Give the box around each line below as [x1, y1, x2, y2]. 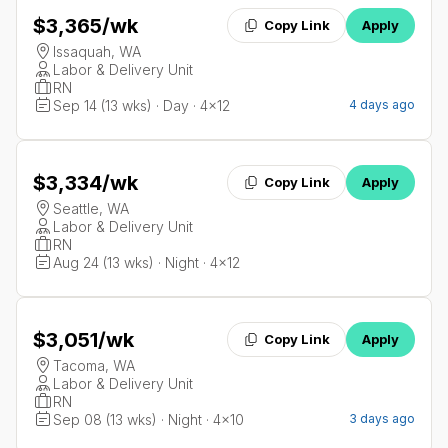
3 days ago [349, 411, 415, 427]
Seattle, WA [53, 200, 129, 218]
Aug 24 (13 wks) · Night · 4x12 [53, 254, 240, 272]
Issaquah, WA [53, 43, 141, 61]
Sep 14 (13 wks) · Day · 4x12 [53, 97, 230, 115]
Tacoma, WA [53, 357, 135, 375]
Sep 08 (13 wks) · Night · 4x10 [53, 411, 244, 429]
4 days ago [349, 97, 415, 113]
